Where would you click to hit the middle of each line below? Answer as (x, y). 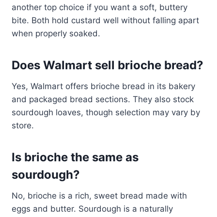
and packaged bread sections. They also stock (103, 100)
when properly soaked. (56, 34)
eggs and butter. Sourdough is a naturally (92, 209)
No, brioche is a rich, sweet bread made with (99, 196)
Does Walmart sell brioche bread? (108, 65)
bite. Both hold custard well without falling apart (105, 21)
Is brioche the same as (75, 157)
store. (23, 126)
